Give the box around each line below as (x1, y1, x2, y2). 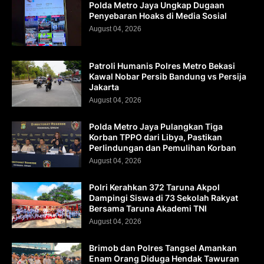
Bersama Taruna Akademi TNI (89, 203, 207, 213)
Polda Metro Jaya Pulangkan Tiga (89, 121, 223, 131)
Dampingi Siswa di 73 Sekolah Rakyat (89, 193, 238, 203)
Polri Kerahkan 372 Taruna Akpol (89, 182, 220, 192)
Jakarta (89, 82, 119, 92)
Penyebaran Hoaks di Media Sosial (89, 11, 227, 21)
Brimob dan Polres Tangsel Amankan (89, 243, 237, 253)
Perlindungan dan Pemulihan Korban (89, 143, 236, 153)
